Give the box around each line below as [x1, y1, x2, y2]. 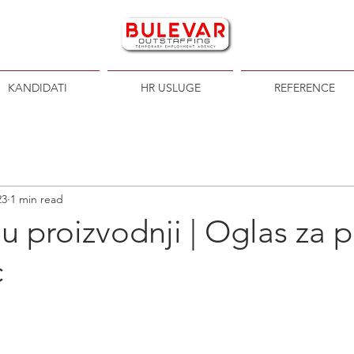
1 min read [10, 191, 63, 206]
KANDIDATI [7, 81, 67, 95]
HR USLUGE [140, 81, 201, 95]
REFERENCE [273, 81, 335, 95]
